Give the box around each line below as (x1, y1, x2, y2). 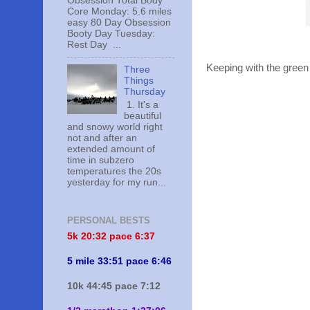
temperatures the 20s (67, 165, 161, 176)
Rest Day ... (67, 39, 121, 51)
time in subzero (67, 154, 134, 165)
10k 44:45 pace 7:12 (67, 280, 161, 291)
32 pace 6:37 (95, 230, 155, 241)
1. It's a (124, 99, 159, 110)
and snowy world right (67, 121, 163, 132)
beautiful (124, 110, 162, 121)
